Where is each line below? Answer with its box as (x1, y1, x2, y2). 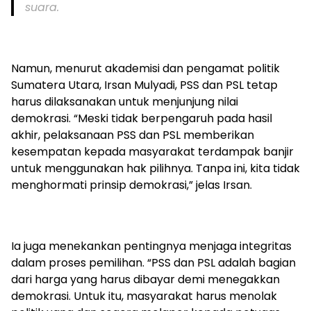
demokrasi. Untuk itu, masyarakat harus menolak (11, 288, 277, 305)
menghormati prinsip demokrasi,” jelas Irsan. (11, 177, 252, 194)
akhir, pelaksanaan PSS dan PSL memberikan (11, 127, 254, 144)
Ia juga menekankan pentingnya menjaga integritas (11, 238, 292, 255)
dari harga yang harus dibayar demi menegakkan (11, 271, 280, 288)
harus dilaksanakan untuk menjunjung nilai (11, 94, 238, 110)
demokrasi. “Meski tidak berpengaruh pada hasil (11, 110, 272, 127)
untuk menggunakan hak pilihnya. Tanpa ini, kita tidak (11, 160, 300, 177)
